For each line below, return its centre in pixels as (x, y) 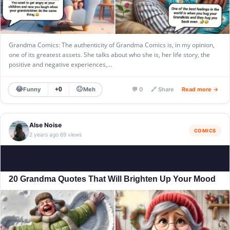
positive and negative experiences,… (60, 64)
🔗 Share (162, 90)
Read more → (200, 90)
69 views (71, 135)
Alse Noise (45, 125)
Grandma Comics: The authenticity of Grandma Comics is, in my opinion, (112, 45)
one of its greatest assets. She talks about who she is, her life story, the (109, 54)
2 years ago (44, 135)
